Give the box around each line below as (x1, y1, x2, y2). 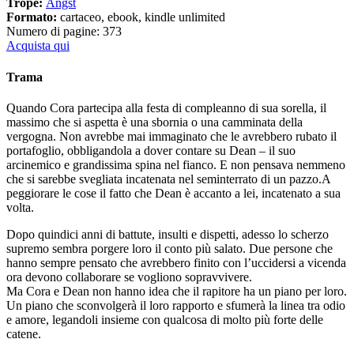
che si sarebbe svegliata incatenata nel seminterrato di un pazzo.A (6, 172, 330, 186)
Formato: (6, 10, 60, 24)
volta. (6, 201, 34, 214)
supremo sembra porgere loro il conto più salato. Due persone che (6, 242, 333, 255)
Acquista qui (6, 39, 70, 53)
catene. (6, 327, 41, 341)
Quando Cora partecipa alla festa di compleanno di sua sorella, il (6, 101, 326, 115)
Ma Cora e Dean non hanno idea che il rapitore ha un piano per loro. (6, 284, 347, 298)
